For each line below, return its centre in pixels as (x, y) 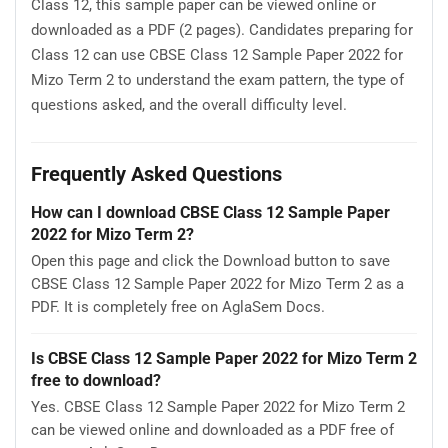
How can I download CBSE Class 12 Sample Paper (210, 212)
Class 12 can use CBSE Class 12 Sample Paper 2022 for (217, 54)
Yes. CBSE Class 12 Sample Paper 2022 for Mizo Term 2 (218, 407)
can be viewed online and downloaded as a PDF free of (212, 430)
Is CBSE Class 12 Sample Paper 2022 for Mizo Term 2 (224, 358)
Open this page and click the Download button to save (210, 261)
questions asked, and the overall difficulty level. (189, 104)
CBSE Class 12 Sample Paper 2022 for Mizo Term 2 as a (217, 284)
